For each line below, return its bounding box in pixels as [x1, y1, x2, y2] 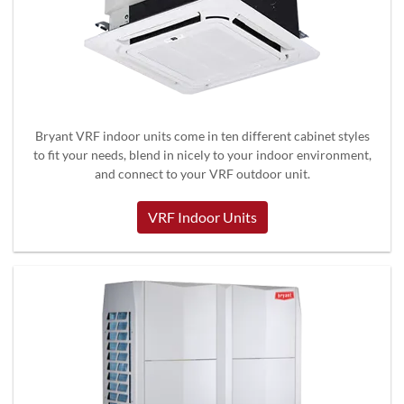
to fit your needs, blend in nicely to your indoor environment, [32, 146, 372, 162]
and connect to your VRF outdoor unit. [94, 165, 310, 181]
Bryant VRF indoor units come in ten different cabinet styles [34, 127, 370, 143]
